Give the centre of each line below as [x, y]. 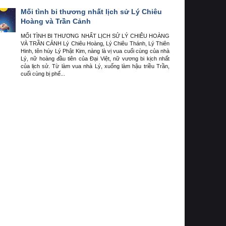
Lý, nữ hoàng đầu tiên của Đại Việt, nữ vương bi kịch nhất [95, 59]
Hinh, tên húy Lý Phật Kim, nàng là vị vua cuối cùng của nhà [95, 51]
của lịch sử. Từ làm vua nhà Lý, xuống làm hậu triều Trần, [95, 66]
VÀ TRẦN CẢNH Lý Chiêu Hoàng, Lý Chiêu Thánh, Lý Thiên [95, 44]
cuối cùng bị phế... [43, 74]
